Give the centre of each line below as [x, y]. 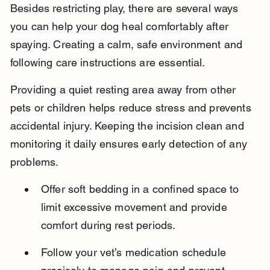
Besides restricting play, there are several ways [126, 8]
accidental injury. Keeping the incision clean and [128, 126]
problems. [34, 162]
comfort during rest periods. [108, 225]
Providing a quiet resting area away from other [124, 90]
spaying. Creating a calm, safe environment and [128, 45]
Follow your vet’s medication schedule [135, 253]
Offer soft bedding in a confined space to [141, 189]
